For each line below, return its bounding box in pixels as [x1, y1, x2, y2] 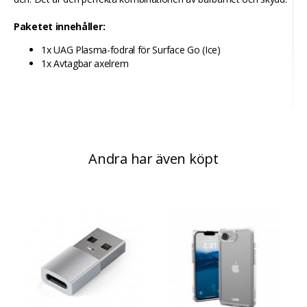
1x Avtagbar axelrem [41, 57, 129, 70]
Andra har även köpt [88, 149, 219, 168]
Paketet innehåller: [14, 20, 106, 33]
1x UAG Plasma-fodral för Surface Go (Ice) [41, 43, 221, 56]
